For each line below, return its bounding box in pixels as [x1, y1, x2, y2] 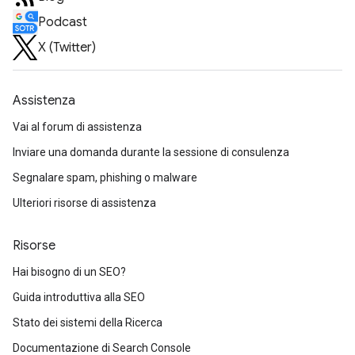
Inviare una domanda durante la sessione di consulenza [13, 145, 289, 158]
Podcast [38, 13, 87, 30]
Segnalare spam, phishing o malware [13, 170, 197, 184]
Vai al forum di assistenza [13, 120, 142, 133]
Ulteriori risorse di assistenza [13, 196, 156, 209]
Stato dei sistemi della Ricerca [13, 315, 162, 329]
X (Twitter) [38, 39, 96, 55]
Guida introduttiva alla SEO [13, 290, 145, 303]
